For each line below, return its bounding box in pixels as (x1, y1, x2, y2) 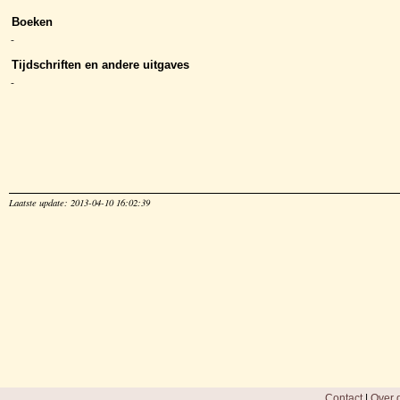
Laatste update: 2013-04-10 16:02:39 (9, 196, 150, 209)
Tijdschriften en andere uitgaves (12, 57, 189, 71)
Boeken (12, 14, 53, 29)
